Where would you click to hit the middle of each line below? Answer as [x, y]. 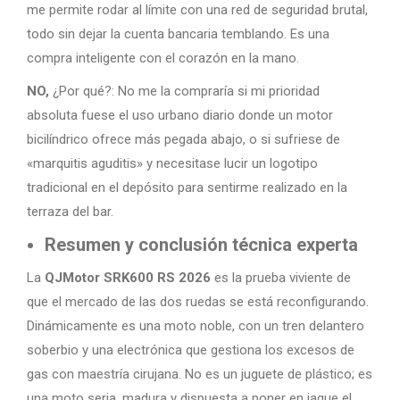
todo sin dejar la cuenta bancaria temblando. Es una [178, 34]
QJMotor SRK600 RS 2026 [128, 278]
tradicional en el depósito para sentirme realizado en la [187, 188]
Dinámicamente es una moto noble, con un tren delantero [196, 326]
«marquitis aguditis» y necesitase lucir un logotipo [172, 164]
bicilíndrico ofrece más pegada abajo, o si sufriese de [183, 140]
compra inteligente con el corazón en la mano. [163, 58]
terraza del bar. [70, 212]
